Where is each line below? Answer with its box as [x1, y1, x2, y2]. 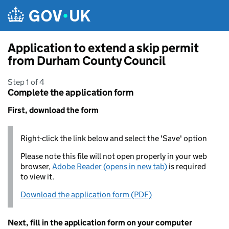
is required [167, 162, 206, 171]
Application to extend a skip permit [8, 40, 199, 55]
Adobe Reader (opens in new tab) [52, 162, 167, 171]
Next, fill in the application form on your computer [8, 218, 192, 227]
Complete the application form [8, 87, 133, 98]
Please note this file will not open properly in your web [20, 151, 207, 161]
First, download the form [8, 105, 99, 115]
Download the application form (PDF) [20, 190, 152, 199]
